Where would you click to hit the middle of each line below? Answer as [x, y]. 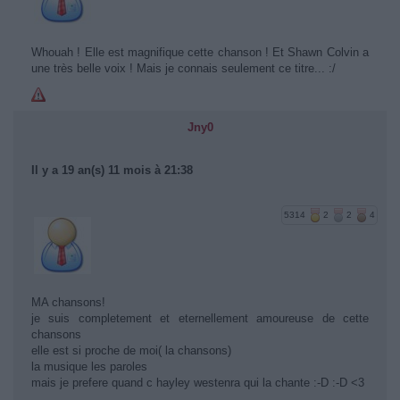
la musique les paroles [89, 367]
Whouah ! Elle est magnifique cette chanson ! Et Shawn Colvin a [200, 52]
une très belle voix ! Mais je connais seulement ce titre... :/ [183, 68]
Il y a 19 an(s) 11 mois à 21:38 [112, 170]
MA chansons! [68, 302]
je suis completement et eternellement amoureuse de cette [200, 318]
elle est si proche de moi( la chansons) [131, 350]
